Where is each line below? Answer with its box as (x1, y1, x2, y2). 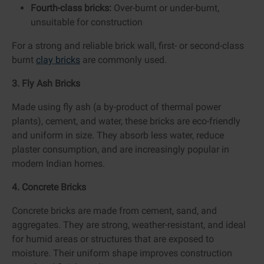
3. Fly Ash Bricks (12, 77, 80, 89)
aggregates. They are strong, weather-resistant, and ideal (12, 219, 246, 230)
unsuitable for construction (31, 16, 143, 28)
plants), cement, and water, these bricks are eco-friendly (12, 115, 240, 127)
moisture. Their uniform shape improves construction (12, 247, 232, 259)
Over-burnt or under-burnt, (111, 2, 219, 14)
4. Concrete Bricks (12, 181, 86, 193)
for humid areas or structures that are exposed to (12, 233, 214, 245)
